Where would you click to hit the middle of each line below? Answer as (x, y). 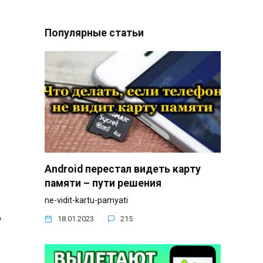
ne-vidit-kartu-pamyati (86, 200)
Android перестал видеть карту (123, 169)
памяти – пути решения (103, 183)
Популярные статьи (94, 33)
